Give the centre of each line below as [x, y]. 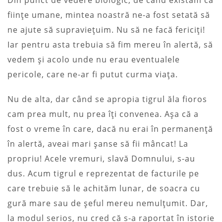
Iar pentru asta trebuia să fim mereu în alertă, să [110, 44]
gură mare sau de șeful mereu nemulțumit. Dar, [108, 203]
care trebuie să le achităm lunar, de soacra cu [104, 188]
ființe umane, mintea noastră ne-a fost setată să [109, 15]
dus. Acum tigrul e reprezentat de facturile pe [103, 173]
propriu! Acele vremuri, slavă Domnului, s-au [101, 158]
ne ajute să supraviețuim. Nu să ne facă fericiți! [106, 29]
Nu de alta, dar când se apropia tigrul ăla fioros [107, 99]
